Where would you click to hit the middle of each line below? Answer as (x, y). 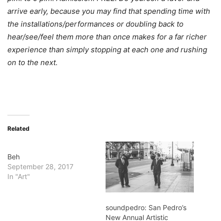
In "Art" (19, 177)
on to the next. (33, 63)
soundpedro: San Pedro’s (146, 207)
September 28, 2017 (40, 167)
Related (18, 129)
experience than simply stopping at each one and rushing (107, 50)
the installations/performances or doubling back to (95, 24)
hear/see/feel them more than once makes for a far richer (107, 37)
